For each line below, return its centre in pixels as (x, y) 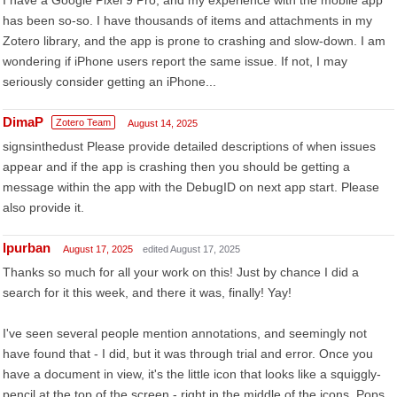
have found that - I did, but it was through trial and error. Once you (188, 354)
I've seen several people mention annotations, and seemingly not (185, 333)
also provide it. (43, 207)
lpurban (27, 248)
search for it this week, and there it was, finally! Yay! (147, 292)
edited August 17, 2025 (191, 249)
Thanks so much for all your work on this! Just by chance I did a (181, 272)
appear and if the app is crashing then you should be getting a (176, 167)
